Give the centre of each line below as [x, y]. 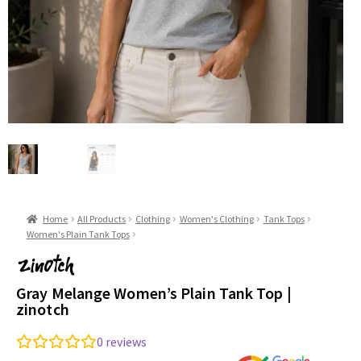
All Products [102, 219]
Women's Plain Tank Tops [78, 234]
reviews [125, 341]
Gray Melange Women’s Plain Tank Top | [154, 293]
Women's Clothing [216, 219]
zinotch [43, 309]
